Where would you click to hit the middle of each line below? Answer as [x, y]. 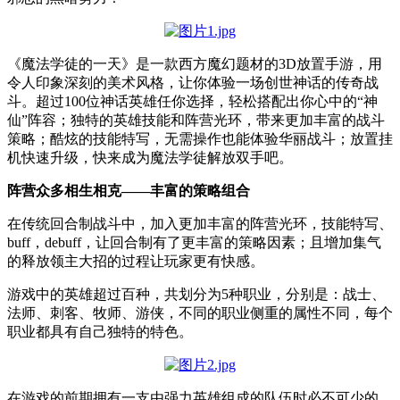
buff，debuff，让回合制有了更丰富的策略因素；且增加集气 [194, 242]
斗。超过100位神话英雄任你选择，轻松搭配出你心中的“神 [192, 101]
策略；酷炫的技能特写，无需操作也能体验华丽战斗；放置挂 [200, 138]
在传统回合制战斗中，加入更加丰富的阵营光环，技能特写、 [200, 223]
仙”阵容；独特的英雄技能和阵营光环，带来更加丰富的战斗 [196, 120]
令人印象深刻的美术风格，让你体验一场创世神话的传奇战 [193, 82]
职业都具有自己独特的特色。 [100, 331]
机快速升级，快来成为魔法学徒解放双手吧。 [150, 157]
